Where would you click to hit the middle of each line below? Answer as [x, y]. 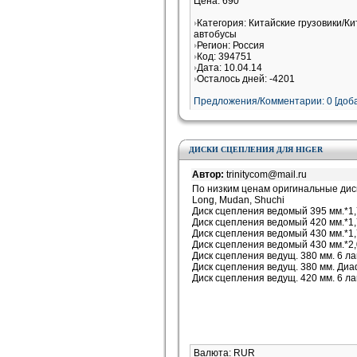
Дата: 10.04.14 [229, 68]
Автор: [209, 175]
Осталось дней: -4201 [246, 79]
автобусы [215, 34]
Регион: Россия [231, 45]
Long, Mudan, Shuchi [238, 200]
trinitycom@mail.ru [267, 175]
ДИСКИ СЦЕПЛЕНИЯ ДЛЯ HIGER [256, 149]
